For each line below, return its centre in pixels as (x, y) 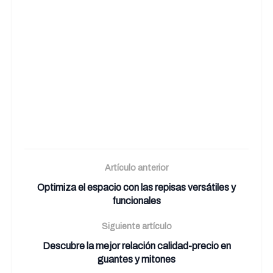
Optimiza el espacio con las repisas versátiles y (136, 188)
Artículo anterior (136, 168)
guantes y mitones (136, 260)
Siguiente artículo (136, 227)
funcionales (136, 201)
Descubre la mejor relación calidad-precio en (136, 246)
